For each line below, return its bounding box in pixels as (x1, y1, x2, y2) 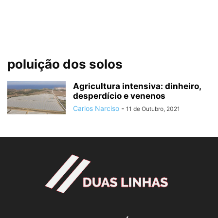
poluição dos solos (7, 56, 123, 72)
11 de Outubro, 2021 (126, 105, 180, 112)
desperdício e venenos (73, 91, 165, 101)
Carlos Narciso (73, 104, 119, 112)
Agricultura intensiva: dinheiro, (73, 81, 201, 91)
